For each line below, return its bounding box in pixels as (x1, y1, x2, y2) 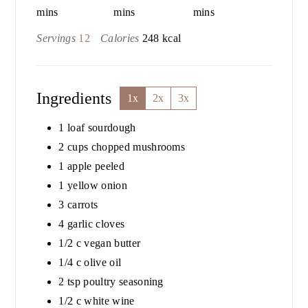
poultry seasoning (83, 276, 164, 288)
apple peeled (67, 160, 124, 173)
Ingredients (36, 89, 120, 107)
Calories (100, 32, 142, 45)
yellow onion (67, 179, 127, 192)
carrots (67, 199, 98, 211)
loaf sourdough (67, 122, 136, 134)
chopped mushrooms (91, 141, 186, 153)
